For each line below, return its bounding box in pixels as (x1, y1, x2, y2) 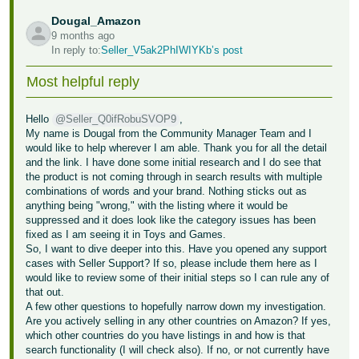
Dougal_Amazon (51, 14, 142, 27)
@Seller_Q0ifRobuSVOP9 (55, 113, 177, 125)
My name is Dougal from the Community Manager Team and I (26, 127, 313, 139)
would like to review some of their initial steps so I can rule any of (26, 272, 330, 284)
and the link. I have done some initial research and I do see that (26, 156, 322, 168)
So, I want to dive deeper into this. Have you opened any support (26, 243, 328, 255)
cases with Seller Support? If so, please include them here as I (26, 257, 318, 269)
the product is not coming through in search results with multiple (26, 171, 323, 183)
